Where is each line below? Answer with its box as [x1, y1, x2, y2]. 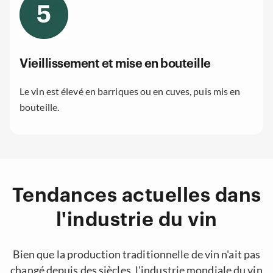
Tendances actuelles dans [12, 186, 261, 206]
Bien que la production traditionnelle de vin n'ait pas [12, 247, 261, 261]
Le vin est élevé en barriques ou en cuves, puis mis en [19, 85, 241, 97]
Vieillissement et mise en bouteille [19, 57, 211, 70]
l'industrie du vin [55, 210, 218, 230]
